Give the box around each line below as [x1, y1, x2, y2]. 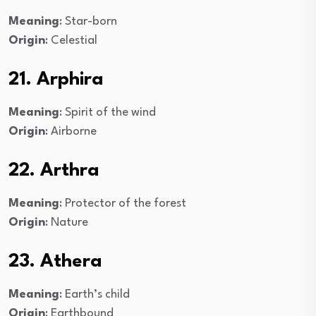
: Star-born [59, 15, 117, 28]
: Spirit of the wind [59, 106, 156, 119]
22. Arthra [8, 161, 99, 180]
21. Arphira [8, 70, 104, 89]
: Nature [45, 216, 88, 229]
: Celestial [45, 34, 97, 47]
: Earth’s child [59, 288, 130, 300]
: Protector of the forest [59, 197, 186, 209]
